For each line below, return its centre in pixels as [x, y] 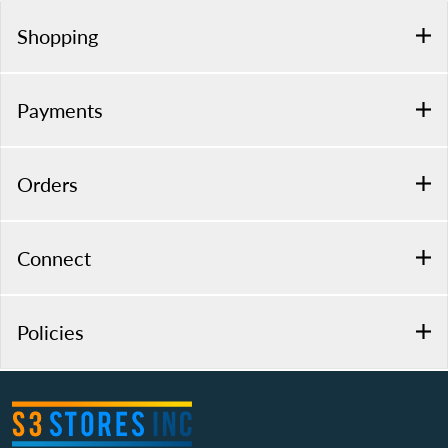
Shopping [57, 36]
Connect [54, 258]
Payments [60, 110]
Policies [50, 332]
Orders [47, 184]
